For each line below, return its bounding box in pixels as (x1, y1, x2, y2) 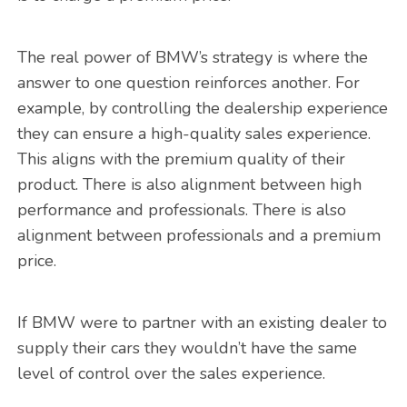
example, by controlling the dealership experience (16, 97, 388, 120)
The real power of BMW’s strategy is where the (16, 46, 368, 69)
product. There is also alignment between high (16, 174, 362, 196)
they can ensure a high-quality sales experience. (16, 123, 371, 145)
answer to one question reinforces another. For (16, 72, 360, 94)
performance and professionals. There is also (16, 199, 346, 222)
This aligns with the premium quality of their (16, 148, 345, 171)
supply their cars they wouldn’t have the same (16, 337, 357, 360)
